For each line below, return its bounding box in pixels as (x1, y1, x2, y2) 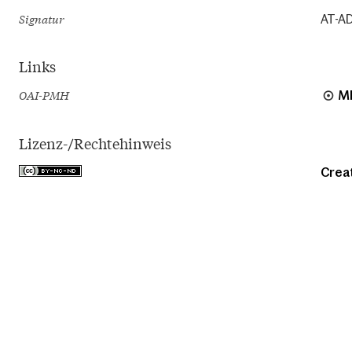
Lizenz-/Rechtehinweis (19, 134, 171, 153)
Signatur (19, 11, 64, 27)
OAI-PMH (19, 87, 69, 103)
